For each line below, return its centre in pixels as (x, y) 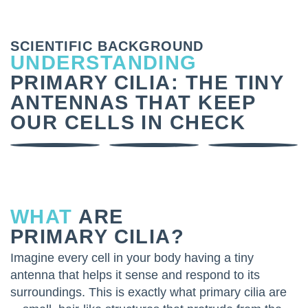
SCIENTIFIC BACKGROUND (107, 46)
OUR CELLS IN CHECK (128, 122)
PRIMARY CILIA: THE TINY (147, 82)
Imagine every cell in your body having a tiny (132, 258)
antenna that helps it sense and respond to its (135, 275)
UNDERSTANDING (104, 63)
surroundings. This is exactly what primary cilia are (148, 292)
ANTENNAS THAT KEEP (133, 102)
